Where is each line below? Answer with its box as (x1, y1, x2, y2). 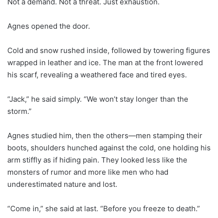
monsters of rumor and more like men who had (7, 167, 168, 177)
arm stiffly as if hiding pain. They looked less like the (7, 155, 187, 164)
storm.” (7, 106, 32, 116)
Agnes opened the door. (7, 21, 90, 31)
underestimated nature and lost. (7, 179, 117, 189)
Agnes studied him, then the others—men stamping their (7, 130, 202, 140)
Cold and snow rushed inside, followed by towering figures (7, 45, 210, 55)
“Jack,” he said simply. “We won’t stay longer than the (7, 94, 188, 104)
